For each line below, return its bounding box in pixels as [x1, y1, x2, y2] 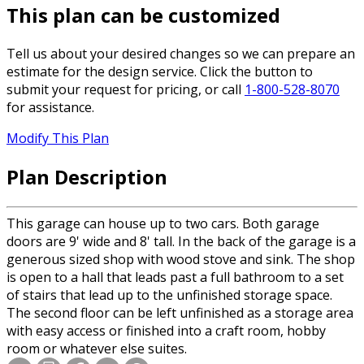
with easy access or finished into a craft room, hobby [6, 321, 326, 340]
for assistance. [6, 98, 94, 117]
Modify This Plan [6, 129, 109, 148]
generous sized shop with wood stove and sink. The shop [6, 249, 355, 268]
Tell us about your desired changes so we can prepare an [6, 45, 355, 63]
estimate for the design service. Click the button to [6, 63, 313, 81]
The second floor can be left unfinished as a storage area [6, 303, 353, 322]
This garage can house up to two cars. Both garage [6, 214, 319, 232]
